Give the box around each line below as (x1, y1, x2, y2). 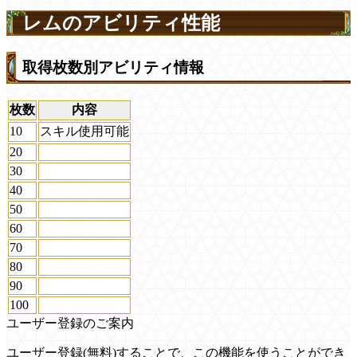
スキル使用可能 (40, 124, 129, 138)
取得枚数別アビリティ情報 (22, 59, 204, 76)
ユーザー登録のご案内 (6, 316, 134, 330)
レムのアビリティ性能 (22, 13, 220, 34)
